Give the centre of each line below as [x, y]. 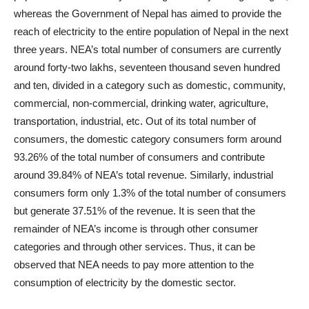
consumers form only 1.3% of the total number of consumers [150, 193]
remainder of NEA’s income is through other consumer [136, 229]
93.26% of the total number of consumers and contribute [139, 157]
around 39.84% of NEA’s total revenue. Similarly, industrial [143, 175]
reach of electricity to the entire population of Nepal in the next [151, 31]
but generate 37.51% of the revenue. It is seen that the [134, 211]
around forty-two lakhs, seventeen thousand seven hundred [147, 67]
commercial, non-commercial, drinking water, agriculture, [141, 103]
